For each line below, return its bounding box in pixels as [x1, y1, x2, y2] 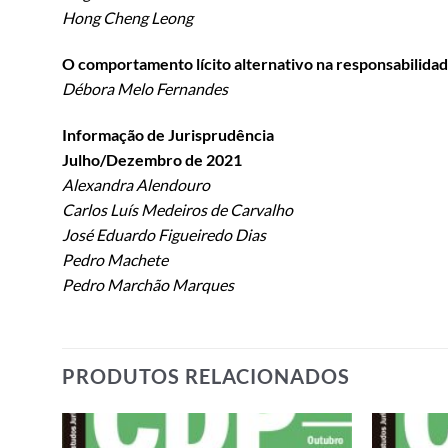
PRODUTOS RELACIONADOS [62, 363, 350, 388]
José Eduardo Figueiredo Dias [62, 224, 266, 244]
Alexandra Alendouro [62, 174, 210, 194]
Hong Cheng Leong [62, 8, 193, 28]
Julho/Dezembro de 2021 [62, 149, 242, 169]
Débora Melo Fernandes [62, 79, 228, 98]
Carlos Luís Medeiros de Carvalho [62, 199, 293, 219]
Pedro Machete [62, 249, 168, 269]
